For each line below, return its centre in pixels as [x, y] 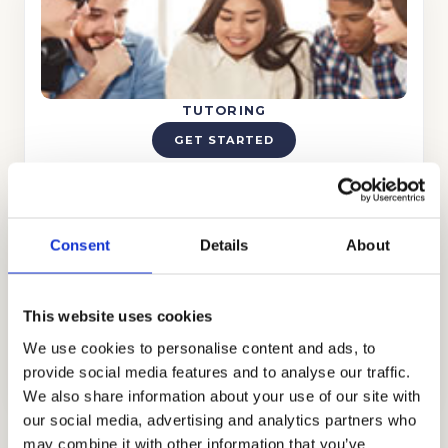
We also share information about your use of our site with [222, 395]
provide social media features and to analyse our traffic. [217, 371]
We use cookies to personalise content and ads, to [199, 347]
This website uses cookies [118, 316]
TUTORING [224, 110]
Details [224, 245]
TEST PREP [224, 333]
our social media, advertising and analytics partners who [219, 419]
